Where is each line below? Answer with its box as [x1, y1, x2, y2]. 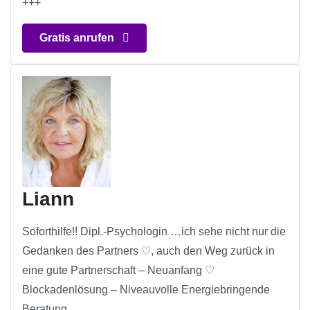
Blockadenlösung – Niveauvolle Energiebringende [22, 284, 270, 296]
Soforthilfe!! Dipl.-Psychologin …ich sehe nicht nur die [22, 226, 286, 238]
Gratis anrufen [39, 32, 117, 44]
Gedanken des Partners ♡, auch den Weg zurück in [22, 245, 275, 257]
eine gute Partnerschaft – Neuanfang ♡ [22, 264, 215, 277]
